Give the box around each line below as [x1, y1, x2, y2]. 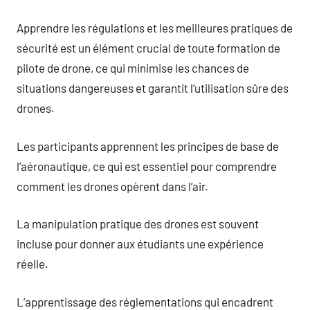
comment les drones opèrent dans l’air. [17, 179, 208, 193]
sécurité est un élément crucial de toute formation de [17, 41, 280, 55]
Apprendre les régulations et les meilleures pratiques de [17, 21, 293, 35]
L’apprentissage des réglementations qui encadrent [17, 294, 273, 309]
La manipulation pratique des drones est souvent [17, 217, 259, 230]
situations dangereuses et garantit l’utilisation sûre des [17, 81, 289, 95]
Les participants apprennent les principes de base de [17, 138, 279, 153]
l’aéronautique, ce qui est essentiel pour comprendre [17, 158, 277, 173]
